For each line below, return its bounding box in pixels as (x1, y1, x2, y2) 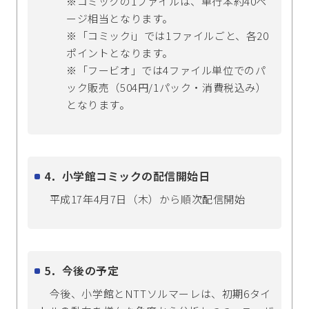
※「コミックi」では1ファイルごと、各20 (66, 28, 269, 43)
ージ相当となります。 (66, 10, 173, 26)
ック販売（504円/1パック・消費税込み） (66, 79, 267, 94)
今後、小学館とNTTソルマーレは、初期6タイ (39, 286, 271, 301)
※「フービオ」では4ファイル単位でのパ (66, 62, 266, 77)
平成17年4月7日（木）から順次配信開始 (39, 191, 246, 206)
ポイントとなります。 (66, 45, 173, 60)
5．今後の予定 (44, 261, 119, 279)
